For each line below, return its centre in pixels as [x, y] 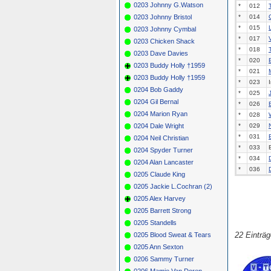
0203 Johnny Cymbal [165, 29]
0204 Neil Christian [161, 138]
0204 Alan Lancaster [164, 162]
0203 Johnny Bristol [163, 17]
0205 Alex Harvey [160, 198]
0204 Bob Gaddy [158, 89]
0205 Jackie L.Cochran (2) [173, 186]
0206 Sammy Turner [164, 259]
